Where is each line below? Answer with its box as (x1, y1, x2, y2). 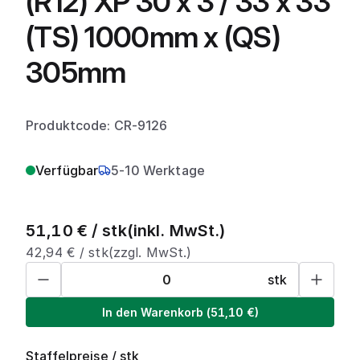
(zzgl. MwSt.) (108, 244, 192, 260)
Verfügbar (35, 162, 99, 178)
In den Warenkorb (101, 305, 203, 319)
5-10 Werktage (111, 162, 205, 178)
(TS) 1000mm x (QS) (26, 19, 281, 55)
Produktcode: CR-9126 (26, 117, 168, 133)
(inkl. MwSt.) (126, 221, 226, 240)
